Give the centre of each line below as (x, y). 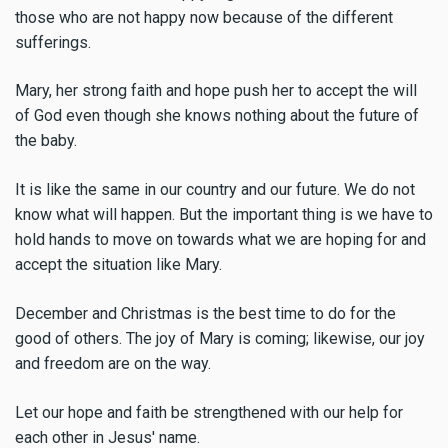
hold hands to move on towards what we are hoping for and (220, 240)
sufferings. (53, 42)
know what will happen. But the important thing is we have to (224, 215)
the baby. (46, 141)
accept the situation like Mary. (118, 265)
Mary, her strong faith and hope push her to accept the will (216, 91)
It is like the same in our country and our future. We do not (215, 190)
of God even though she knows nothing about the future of (217, 116)
